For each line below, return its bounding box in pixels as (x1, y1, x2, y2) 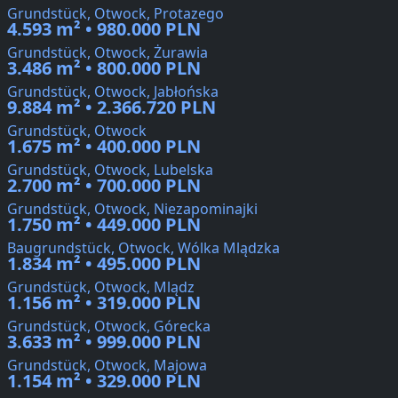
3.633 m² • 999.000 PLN (7, 330, 201, 354)
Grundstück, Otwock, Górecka (7, 316, 211, 337)
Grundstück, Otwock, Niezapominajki (7, 199, 258, 219)
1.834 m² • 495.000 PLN (7, 251, 201, 276)
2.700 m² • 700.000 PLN (7, 173, 201, 198)
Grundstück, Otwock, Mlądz (7, 277, 195, 298)
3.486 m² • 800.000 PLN (7, 56, 201, 81)
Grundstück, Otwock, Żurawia (7, 43, 208, 63)
